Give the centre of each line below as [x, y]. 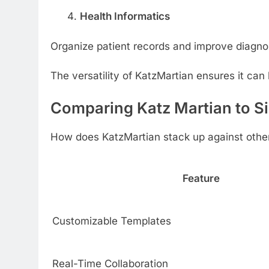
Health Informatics [125, 17]
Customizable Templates [112, 221]
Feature [201, 179]
